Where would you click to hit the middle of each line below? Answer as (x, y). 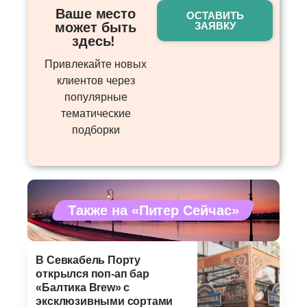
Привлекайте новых (96, 64)
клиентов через (96, 80)
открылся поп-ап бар (93, 274)
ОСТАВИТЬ (215, 15)
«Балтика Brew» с (83, 288)
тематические (96, 113)
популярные (96, 97)
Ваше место (96, 13)
